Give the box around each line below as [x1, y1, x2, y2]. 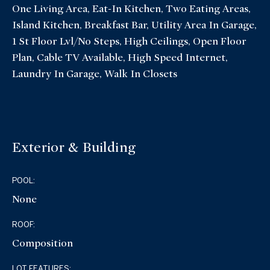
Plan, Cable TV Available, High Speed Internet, [12, 51, 228, 64]
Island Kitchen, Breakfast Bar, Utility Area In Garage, [12, 19, 257, 32]
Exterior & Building [12, 139, 136, 156]
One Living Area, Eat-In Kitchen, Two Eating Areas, [12, 2, 251, 16]
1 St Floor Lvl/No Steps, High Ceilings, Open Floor [12, 35, 247, 48]
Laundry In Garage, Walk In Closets [12, 67, 178, 81]
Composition [12, 236, 74, 250]
